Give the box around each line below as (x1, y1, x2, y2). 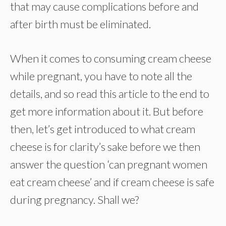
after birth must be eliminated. (10, 17, 151, 31)
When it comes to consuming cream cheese (10, 51, 211, 65)
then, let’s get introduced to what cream (10, 122, 195, 136)
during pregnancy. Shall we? (10, 193, 139, 206)
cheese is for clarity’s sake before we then (10, 140, 200, 153)
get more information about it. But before (10, 104, 203, 118)
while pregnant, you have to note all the (10, 69, 192, 83)
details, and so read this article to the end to (10, 87, 209, 100)
